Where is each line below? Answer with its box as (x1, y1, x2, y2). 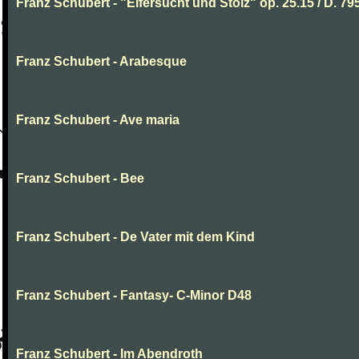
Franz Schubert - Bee (16, 171, 144, 185)
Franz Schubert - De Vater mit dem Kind (16, 230, 255, 244)
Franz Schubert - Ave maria (16, 113, 179, 127)
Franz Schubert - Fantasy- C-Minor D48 (16, 288, 252, 302)
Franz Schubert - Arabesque (16, 54, 187, 68)
